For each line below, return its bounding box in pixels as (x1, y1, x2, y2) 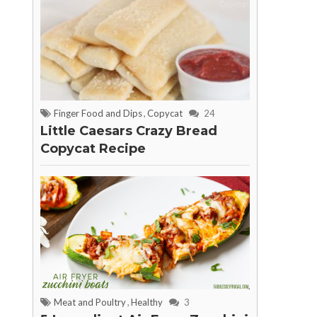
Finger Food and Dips (54, 108, 142, 120)
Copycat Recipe (40, 141, 146, 157)
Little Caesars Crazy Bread (40, 123, 217, 139)
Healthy (131, 296, 163, 309)
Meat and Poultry (54, 296, 126, 309)
